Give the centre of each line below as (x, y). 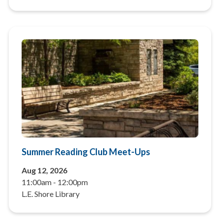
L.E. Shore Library (50, 194)
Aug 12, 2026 (44, 170)
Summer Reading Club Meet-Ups (86, 152)
